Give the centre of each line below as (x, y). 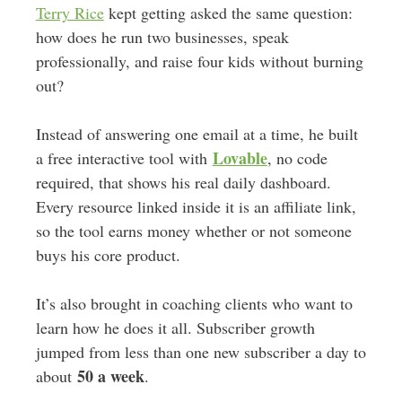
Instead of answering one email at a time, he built (197, 134)
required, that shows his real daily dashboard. (183, 183)
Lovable (240, 158)
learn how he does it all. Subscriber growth (175, 328)
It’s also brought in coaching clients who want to (194, 304)
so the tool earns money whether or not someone (193, 231)
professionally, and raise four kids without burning (199, 61)
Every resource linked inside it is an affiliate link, (196, 207)
